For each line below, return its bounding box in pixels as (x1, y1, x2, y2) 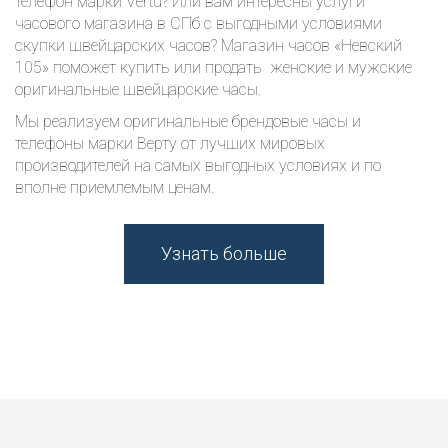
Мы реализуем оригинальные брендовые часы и (15, 112, 361, 131)
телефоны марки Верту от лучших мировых (15, 134, 325, 153)
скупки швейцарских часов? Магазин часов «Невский (15, 36, 402, 55)
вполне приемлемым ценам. (15, 178, 214, 197)
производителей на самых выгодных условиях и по (15, 156, 381, 175)
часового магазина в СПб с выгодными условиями (15, 14, 382, 33)
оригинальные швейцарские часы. (15, 80, 261, 99)
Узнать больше (161, 243, 287, 264)
